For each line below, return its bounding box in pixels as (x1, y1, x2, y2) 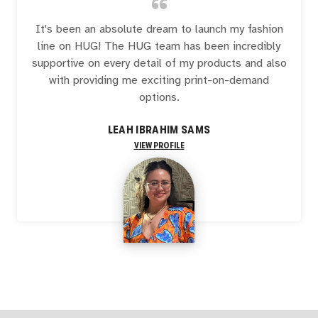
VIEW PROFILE (133, 141, 185, 151)
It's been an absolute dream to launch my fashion (35, 23, 283, 35)
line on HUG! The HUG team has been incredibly (38, 40, 280, 53)
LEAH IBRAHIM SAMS (107, 123, 211, 137)
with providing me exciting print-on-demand (49, 74, 269, 87)
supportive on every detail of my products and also (31, 57, 287, 70)
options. (138, 91, 180, 104)
